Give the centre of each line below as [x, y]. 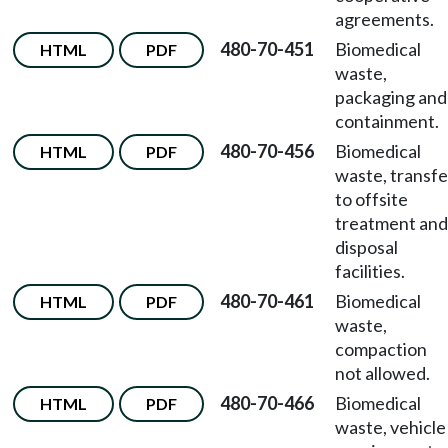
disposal [366, 247]
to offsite [371, 199]
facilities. [370, 271]
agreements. [384, 19]
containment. [387, 121]
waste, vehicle [390, 427]
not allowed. [382, 373]
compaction [381, 349]
